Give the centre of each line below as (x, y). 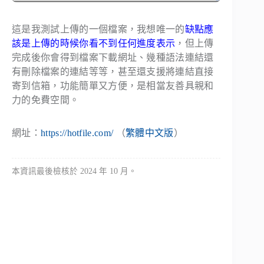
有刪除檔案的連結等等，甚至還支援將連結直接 (113, 71)
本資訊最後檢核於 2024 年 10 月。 (74, 171)
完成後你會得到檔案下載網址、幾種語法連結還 (113, 57)
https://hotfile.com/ (77, 133)
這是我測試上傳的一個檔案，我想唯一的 (98, 29)
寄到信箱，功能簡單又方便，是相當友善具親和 (113, 85)
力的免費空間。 (46, 100)
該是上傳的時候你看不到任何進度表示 (94, 43)
